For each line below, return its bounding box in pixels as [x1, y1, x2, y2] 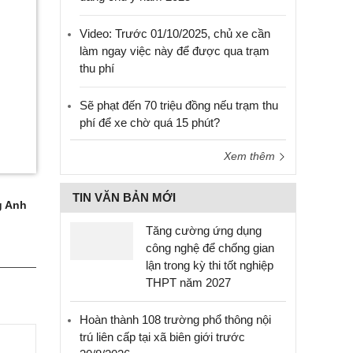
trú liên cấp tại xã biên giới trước [80, 330, 245, 344]
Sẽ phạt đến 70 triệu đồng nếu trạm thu [80, 98, 278, 112]
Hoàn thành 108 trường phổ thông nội [80, 313, 271, 326]
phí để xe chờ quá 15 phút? [80, 116, 220, 129]
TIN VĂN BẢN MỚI [72, 191, 176, 204]
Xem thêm [224, 150, 278, 162]
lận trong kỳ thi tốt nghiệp [146, 258, 273, 272]
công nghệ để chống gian [146, 241, 274, 255]
